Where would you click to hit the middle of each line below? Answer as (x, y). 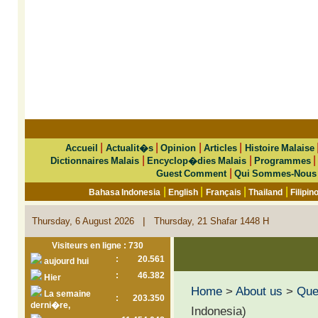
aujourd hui (65, 261)
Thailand (266, 192)
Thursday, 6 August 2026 (87, 221)
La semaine (66, 294)
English (183, 192)
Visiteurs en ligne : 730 (98, 246)
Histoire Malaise (279, 148)
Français (223, 192)
